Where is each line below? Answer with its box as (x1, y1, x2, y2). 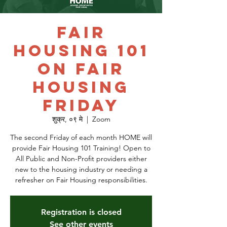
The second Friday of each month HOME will (10, 133, 152, 142)
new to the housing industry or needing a (15, 165, 147, 174)
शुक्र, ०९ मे (52, 115, 83, 124)
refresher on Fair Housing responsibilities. (15, 175, 147, 184)
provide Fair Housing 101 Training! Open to (12, 143, 150, 153)
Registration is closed (41, 207, 122, 217)
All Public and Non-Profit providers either (15, 154, 147, 163)
